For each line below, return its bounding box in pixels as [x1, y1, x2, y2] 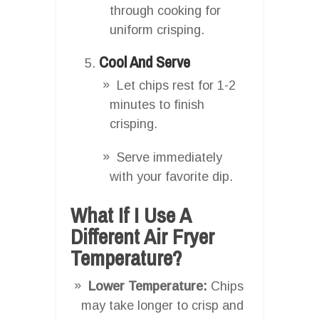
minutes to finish [110, 97, 204, 112]
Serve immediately [117, 150, 222, 164]
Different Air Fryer [70, 221, 214, 251]
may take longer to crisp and [81, 298, 244, 313]
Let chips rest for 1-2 [117, 78, 236, 93]
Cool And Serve [99, 51, 190, 73]
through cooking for [110, 3, 221, 18]
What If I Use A [70, 200, 191, 229]
